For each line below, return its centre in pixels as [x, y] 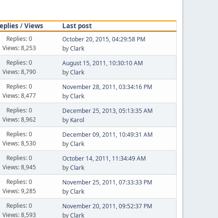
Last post [77, 26]
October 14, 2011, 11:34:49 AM [104, 158]
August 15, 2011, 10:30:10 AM [102, 63]
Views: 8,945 [19, 167]
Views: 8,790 [19, 72]
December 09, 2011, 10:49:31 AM [107, 135]
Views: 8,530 [19, 143]
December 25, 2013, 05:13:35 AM [107, 111]
